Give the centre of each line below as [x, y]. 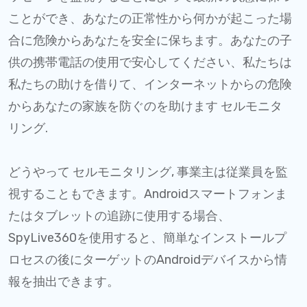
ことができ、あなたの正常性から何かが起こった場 [150, 18]
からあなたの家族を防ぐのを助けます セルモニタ [145, 106]
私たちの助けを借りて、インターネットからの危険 [150, 84]
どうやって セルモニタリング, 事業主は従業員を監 [148, 172]
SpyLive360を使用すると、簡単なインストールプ [147, 237]
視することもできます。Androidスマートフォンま [148, 194]
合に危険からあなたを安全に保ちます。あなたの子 [150, 40]
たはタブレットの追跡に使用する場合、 [119, 216]
